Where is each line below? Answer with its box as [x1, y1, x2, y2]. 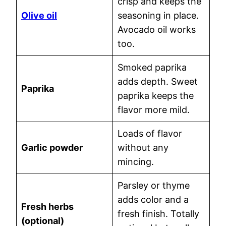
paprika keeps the [118, 90, 194, 101]
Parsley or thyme [118, 180, 190, 191]
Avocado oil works [118, 24, 196, 35]
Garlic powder [21, 142, 83, 153]
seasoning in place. [118, 10, 199, 21]
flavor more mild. [118, 104, 190, 115]
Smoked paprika [118, 62, 187, 73]
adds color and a [118, 194, 189, 205]
